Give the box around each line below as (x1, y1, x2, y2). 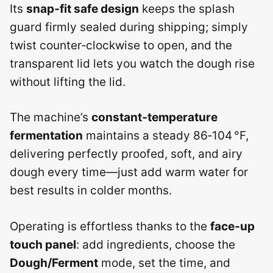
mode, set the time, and (98, 255, 230, 270)
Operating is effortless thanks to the (10, 219, 210, 233)
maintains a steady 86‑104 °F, (83, 129, 249, 143)
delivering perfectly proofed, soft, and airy (10, 147, 243, 161)
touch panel (10, 237, 76, 252)
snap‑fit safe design (26, 1, 139, 16)
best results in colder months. (10, 183, 172, 197)
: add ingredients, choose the (76, 237, 235, 252)
